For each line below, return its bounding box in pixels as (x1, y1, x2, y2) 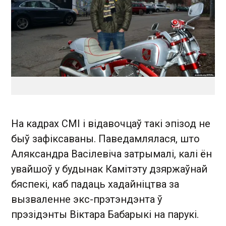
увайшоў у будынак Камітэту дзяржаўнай (11, 163, 207, 175)
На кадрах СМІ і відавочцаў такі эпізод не (11, 118, 210, 130)
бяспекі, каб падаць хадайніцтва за (11, 178, 179, 190)
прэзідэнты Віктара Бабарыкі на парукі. (11, 208, 199, 220)
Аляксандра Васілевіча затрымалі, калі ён (11, 148, 212, 160)
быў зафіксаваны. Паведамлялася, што (11, 133, 200, 145)
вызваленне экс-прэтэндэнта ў (11, 193, 162, 205)
